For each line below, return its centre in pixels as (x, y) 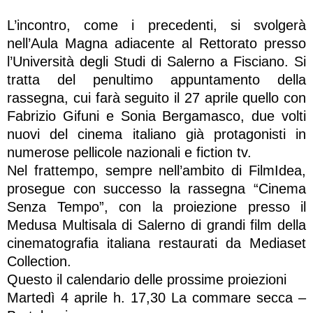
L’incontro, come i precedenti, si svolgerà (156, 25)
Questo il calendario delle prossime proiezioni (147, 279)
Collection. (39, 261)
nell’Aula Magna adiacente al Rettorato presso (156, 43)
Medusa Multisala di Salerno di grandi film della (156, 225)
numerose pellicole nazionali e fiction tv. (129, 152)
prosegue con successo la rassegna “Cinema (156, 188)
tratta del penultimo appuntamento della (156, 79)
